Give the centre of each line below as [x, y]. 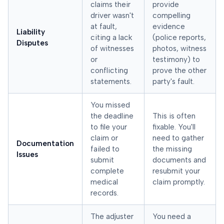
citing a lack [111, 38]
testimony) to [176, 60]
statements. [111, 82]
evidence [169, 27]
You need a [172, 217]
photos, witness [179, 49]
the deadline [112, 116]
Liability [31, 32]
